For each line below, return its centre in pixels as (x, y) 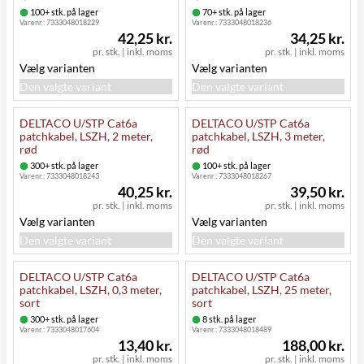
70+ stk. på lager (233, 12)
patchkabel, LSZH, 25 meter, (262, 290)
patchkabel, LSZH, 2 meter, (86, 136)
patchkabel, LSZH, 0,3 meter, (91, 290)
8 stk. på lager (228, 319)
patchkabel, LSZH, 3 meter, (258, 136)
